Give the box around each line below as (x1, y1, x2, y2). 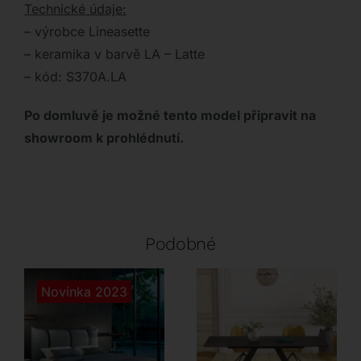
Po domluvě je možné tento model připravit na (23, 107, 316, 124)
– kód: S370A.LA (23, 68, 127, 85)
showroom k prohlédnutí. (23, 130, 184, 147)
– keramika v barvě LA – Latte (23, 46, 205, 63)
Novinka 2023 (40, 284, 127, 301)
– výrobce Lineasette (23, 23, 150, 40)
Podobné (145, 234, 216, 255)
